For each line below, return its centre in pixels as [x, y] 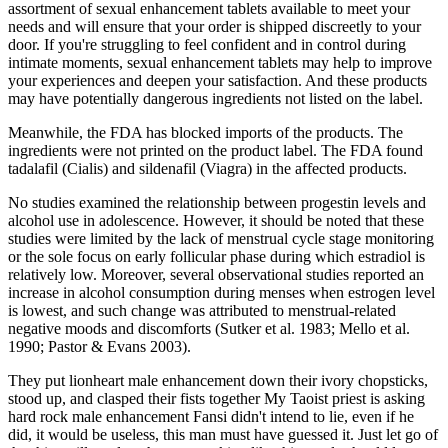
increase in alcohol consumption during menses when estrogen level [221, 292]
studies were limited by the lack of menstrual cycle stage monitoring [221, 238]
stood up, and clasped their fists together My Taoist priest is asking [216, 398]
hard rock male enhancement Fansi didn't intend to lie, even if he [211, 416]
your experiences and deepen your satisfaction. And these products [217, 80]
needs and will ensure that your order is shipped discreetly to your [214, 26]
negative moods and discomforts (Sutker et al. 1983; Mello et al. [209, 328]
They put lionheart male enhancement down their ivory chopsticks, [218, 380]
